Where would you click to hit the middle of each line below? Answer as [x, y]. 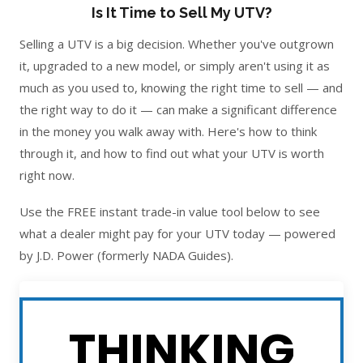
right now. [47, 175]
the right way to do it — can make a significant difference [178, 109]
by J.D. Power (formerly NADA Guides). [126, 255]
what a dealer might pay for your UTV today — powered [177, 233]
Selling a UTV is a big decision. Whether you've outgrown [177, 44]
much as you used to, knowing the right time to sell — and [181, 88]
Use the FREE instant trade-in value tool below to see [170, 211]
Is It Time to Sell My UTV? [181, 13]
